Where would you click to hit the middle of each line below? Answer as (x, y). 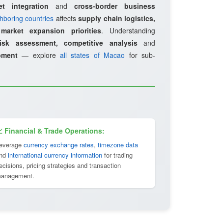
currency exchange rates (59, 145)
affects (66, 18)
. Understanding (128, 30)
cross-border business (115, 6)
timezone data (118, 145)
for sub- (140, 55)
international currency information (55, 155)
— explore (39, 55)
